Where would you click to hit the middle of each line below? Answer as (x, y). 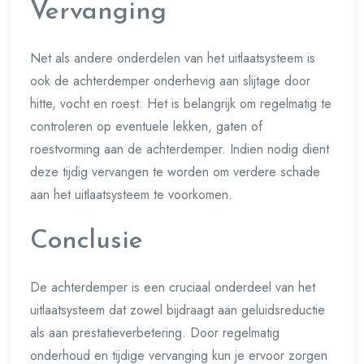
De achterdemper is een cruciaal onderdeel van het (173, 287)
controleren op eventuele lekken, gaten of (146, 126)
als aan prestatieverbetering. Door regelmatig (155, 333)
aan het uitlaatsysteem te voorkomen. (131, 195)
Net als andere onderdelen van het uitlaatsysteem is (173, 58)
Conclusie (87, 241)
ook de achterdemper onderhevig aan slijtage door (170, 81)
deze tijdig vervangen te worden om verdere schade (175, 172)
